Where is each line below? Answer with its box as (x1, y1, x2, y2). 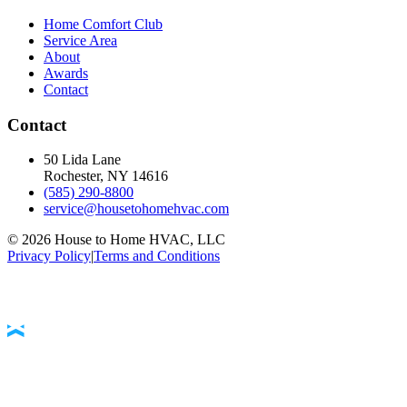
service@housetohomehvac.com (44, 201, 229, 217)
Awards (44, 65, 88, 81)
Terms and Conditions (94, 248, 220, 264)
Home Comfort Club (44, 15, 163, 32)
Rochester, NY (44, 168, 128, 184)
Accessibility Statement (154, 289, 253, 303)
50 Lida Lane (44, 152, 121, 168)
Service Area (44, 32, 117, 48)
